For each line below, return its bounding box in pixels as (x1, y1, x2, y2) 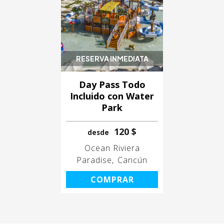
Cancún (117, 154, 147, 166)
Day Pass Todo (78, 78, 145, 91)
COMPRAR (90, 174, 134, 185)
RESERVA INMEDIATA (75, 54, 148, 63)
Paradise (76, 154, 112, 166)
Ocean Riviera (84, 142, 140, 154)
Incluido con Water (70, 90, 154, 102)
